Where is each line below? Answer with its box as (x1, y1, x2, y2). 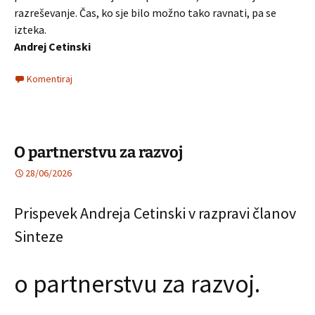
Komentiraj (27, 72, 72, 85)
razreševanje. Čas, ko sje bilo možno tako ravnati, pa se (14, 6, 276, 20)
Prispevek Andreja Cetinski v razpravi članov (14, 203, 296, 223)
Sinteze (14, 226, 63, 246)
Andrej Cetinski (14, 39, 91, 53)
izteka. (14, 22, 46, 37)
